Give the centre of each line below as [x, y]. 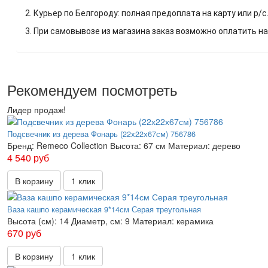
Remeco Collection [72, 146]
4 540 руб [28, 158]
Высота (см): [32, 221]
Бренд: [21, 146]
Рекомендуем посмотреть [92, 90]
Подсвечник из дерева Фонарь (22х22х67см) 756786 [101, 134]
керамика [195, 221]
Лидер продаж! [36, 110]
